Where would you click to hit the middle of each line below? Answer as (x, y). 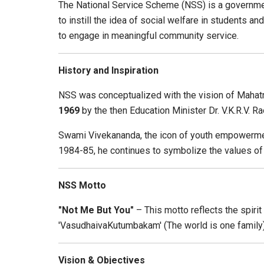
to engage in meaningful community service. (148, 36)
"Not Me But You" (96, 210)
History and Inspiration (108, 71)
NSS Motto (82, 186)
